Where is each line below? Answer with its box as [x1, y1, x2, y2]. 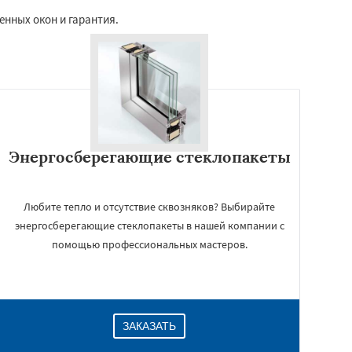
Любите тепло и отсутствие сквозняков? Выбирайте [24, 200, 275, 214]
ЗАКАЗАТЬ [123, 320, 176, 332]
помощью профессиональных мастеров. [51, 237, 247, 251]
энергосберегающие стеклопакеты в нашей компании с [14, 218, 284, 233]
